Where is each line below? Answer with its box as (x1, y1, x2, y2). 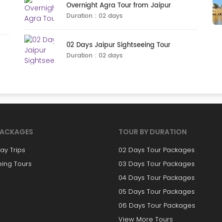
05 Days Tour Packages (118, 187, 195, 196)
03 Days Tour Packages (118, 159, 195, 168)
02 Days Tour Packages (118, 145, 195, 155)
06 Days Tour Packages (118, 201, 195, 210)
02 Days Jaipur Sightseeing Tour (66, 40, 170, 51)
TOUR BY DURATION (118, 127, 187, 137)
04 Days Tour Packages (118, 173, 195, 182)
